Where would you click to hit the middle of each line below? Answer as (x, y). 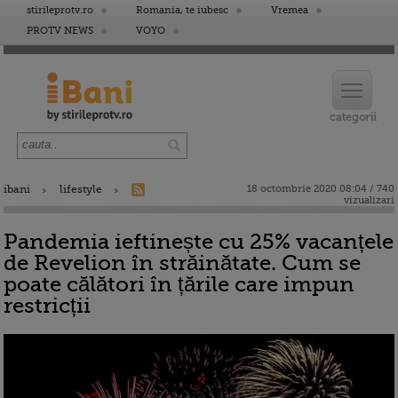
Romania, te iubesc (182, 10)
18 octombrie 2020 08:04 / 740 (321, 189)
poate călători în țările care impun (179, 284)
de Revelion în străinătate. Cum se (182, 263)
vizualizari (369, 200)
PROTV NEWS (60, 31)
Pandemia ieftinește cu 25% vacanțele (199, 242)
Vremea (290, 10)
